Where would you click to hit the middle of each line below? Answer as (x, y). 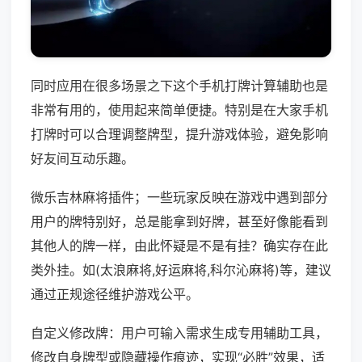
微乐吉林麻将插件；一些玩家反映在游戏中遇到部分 (179, 198)
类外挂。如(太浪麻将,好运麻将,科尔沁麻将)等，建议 (181, 270)
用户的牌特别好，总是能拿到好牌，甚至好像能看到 (179, 222)
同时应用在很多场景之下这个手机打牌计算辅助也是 (179, 86)
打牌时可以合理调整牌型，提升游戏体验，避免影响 (179, 135)
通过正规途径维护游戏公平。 (115, 295)
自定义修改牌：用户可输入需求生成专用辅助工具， (179, 333)
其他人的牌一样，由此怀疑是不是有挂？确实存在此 (179, 246)
